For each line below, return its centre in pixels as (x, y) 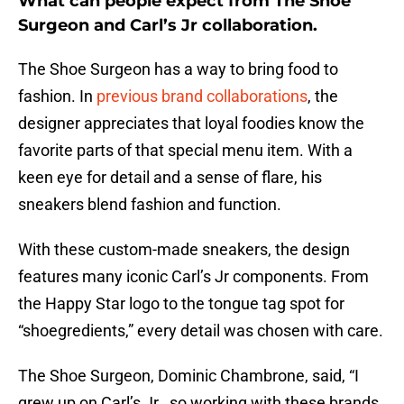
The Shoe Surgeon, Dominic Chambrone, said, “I (188, 376)
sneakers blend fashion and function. (150, 205)
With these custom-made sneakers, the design (184, 250)
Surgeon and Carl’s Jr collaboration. (168, 26)
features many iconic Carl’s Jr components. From (193, 277)
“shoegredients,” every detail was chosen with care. (201, 331)
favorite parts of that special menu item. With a (185, 151)
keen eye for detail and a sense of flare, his (170, 178)
